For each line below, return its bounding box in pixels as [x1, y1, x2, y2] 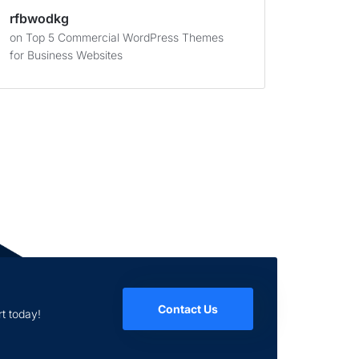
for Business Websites [10, 48, 123, 62]
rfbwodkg [10, 10, 69, 26]
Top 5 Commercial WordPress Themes [26, 30, 224, 44]
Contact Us [158, 302, 218, 316]
